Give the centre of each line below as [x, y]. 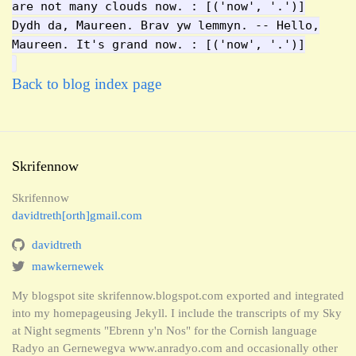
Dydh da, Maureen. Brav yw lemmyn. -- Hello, [166, 25]
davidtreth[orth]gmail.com [77, 215]
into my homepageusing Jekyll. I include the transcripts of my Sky [177, 313]
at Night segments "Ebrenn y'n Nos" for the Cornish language [164, 331]
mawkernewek [68, 266]
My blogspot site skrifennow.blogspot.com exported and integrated [178, 296]
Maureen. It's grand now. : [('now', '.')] [159, 44]
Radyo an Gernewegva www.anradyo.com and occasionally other [175, 348]
